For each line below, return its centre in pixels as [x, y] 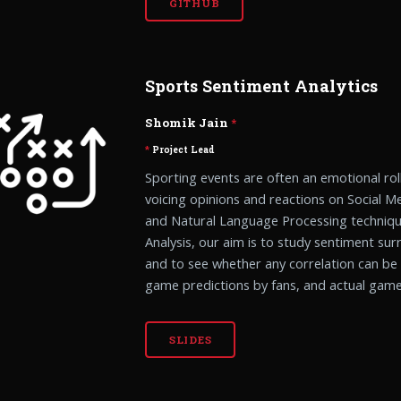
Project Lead [187, 150]
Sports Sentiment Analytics [262, 85]
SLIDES [190, 340]
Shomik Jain [188, 123]
